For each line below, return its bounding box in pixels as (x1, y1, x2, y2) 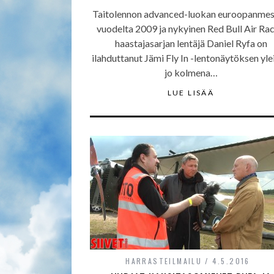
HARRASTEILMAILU (125, 256, 202, 266)
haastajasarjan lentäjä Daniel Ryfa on (114, 37, 267, 49)
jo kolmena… (164, 67, 218, 78)
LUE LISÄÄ (167, 88, 215, 97)
